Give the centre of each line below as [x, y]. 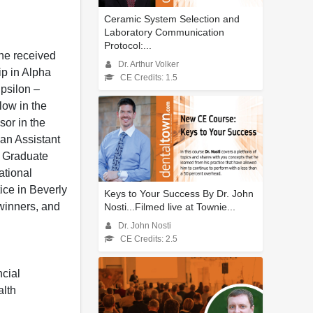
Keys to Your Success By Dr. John [179, 194]
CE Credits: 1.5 [149, 78]
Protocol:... [128, 46]
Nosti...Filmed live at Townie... [170, 207]
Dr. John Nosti [145, 226]
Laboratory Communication [164, 32]
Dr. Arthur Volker [148, 65]
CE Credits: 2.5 [149, 239]
